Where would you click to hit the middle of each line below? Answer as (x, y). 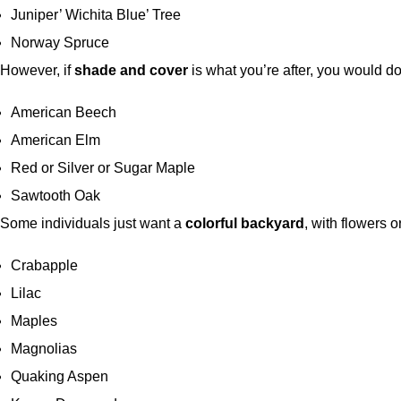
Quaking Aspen (61, 377)
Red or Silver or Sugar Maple (105, 168)
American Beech (64, 113)
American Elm (57, 141)
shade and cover (131, 71)
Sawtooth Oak (57, 196)
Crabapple (44, 266)
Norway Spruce (62, 43)
